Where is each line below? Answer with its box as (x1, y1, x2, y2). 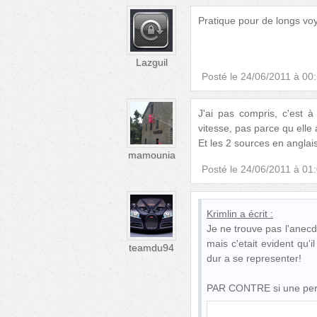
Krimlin (207, 208, 237, 220)
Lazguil (135, 57, 168, 69)
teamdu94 (129, 242, 174, 254)
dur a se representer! (207, 253, 301, 265)
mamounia (127, 149, 175, 161)
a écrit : (240, 208, 273, 220)
